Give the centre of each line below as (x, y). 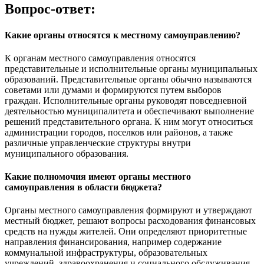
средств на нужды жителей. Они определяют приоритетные (126, 232)
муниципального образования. (67, 153)
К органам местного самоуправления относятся (100, 58)
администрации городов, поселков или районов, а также (119, 132)
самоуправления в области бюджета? (83, 187)
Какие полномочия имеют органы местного (98, 177)
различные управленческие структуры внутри (98, 143)
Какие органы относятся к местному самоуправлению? (123, 35)
